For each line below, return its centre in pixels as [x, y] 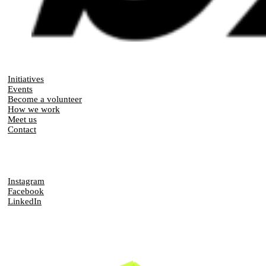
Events [20, 89]
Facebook [26, 191]
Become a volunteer [45, 99]
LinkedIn [25, 201]
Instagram [26, 181]
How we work [34, 109]
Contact [22, 129]
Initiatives [26, 79]
